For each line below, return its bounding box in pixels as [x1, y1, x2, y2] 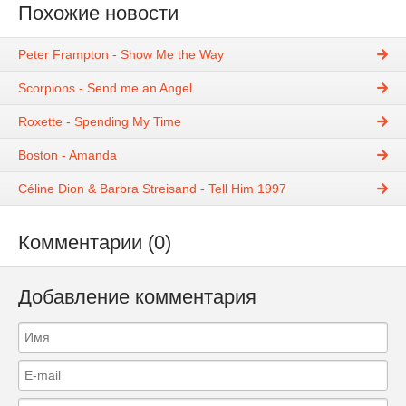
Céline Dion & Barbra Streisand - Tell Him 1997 [18, 181, 286, 197]
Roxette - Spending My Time [18, 114, 181, 130]
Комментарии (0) [18, 231, 171, 255]
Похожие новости [18, 2, 179, 24]
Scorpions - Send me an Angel [18, 81, 192, 96]
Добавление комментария [18, 285, 256, 309]
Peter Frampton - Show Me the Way [18, 47, 224, 63]
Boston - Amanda [18, 148, 117, 163]
